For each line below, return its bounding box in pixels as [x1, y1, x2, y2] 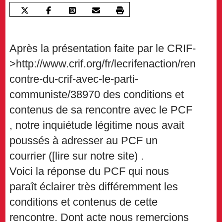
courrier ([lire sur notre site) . [9, 150, 144, 163]
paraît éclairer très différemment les [9, 180, 178, 193]
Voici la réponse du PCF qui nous [9, 165, 169, 178]
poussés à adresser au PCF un [9, 134, 158, 147]
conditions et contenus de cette [9, 196, 158, 209]
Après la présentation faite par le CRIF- [9, 42, 196, 55]
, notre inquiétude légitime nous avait [9, 119, 185, 132]
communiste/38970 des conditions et [9, 88, 184, 101]
